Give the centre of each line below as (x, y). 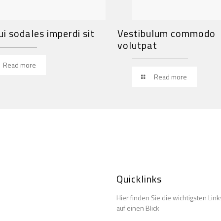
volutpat (137, 45)
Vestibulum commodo (166, 33)
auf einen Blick (138, 208)
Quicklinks (139, 179)
